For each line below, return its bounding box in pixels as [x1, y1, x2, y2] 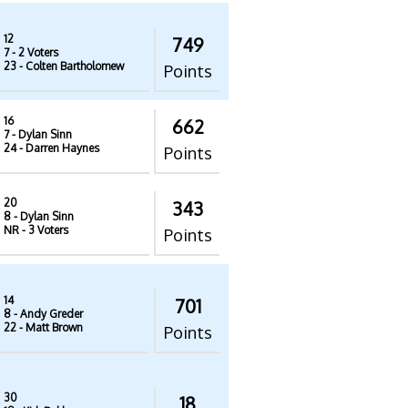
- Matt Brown [16, 321, 83, 334]
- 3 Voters [19, 223, 68, 237]
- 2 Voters [9, 46, 58, 59]
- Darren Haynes [16, 141, 99, 155]
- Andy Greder [11, 307, 83, 321]
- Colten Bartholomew [16, 59, 124, 73]
